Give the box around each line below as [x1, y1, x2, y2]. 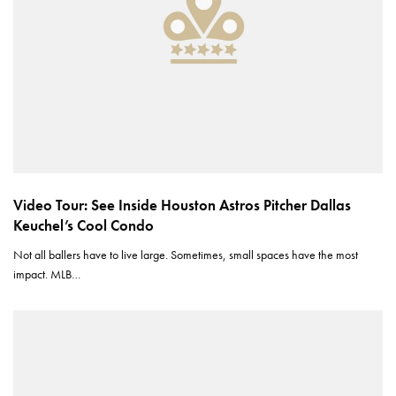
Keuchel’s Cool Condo [13, 215, 154, 235]
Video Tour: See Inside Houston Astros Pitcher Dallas [13, 194, 351, 215]
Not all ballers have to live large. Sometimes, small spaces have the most [13, 246, 359, 263]
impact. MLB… [13, 265, 81, 282]
